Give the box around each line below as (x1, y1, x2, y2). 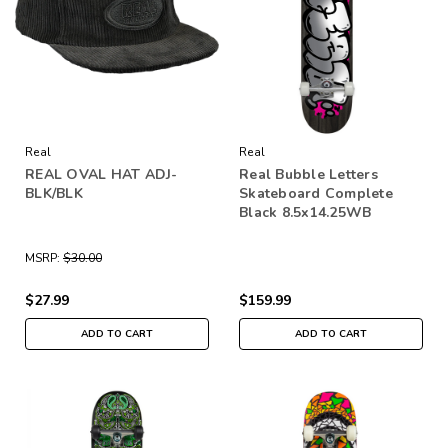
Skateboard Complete (239, 183, 393, 203)
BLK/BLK (25, 183, 83, 203)
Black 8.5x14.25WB (239, 202, 372, 222)
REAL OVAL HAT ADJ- (25, 164, 178, 184)
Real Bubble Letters (239, 164, 378, 184)
